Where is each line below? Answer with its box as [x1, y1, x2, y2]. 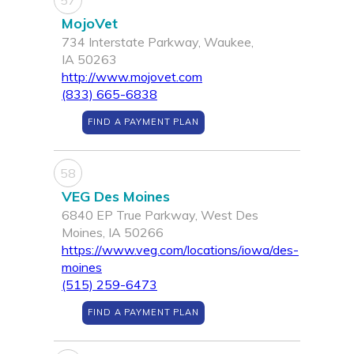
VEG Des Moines [62, 187, 170, 206]
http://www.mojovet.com [62, 69, 202, 85]
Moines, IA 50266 [62, 224, 164, 241]
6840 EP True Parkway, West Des [62, 207, 258, 224]
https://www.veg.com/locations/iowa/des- [62, 242, 299, 258]
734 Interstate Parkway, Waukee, [62, 34, 254, 51]
